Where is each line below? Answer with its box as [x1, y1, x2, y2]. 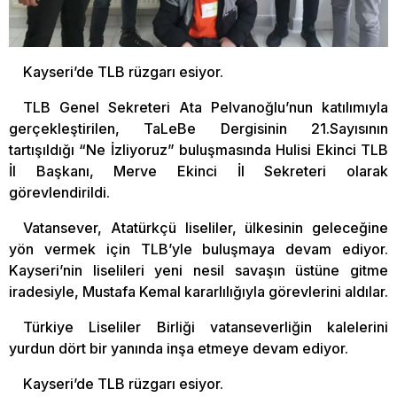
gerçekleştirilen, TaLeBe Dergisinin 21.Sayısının [9, 120, 388, 137]
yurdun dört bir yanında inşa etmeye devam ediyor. [9, 339, 348, 357]
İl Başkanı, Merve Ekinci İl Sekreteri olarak [9, 162, 388, 180]
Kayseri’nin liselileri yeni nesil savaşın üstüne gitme [9, 261, 388, 279]
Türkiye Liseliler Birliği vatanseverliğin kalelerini [23, 318, 388, 336]
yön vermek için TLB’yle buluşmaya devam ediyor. [9, 240, 388, 258]
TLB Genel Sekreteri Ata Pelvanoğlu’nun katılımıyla [23, 98, 388, 116]
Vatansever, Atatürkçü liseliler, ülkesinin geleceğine [23, 219, 388, 237]
